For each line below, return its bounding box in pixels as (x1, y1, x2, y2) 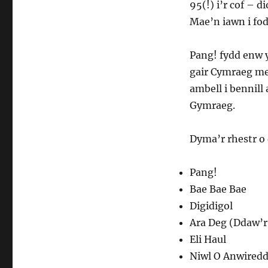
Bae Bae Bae (189, 183, 246, 195)
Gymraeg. (189, 99, 235, 111)
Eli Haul (189, 233, 226, 245)
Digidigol (189, 200, 233, 212)
